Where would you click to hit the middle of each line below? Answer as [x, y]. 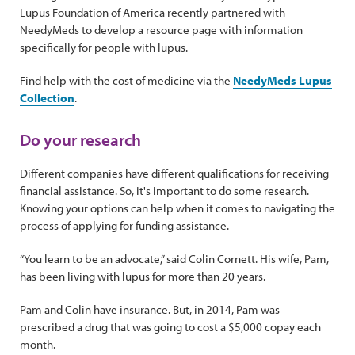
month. [38, 344]
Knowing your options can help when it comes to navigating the [177, 208]
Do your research [82, 139]
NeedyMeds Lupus [282, 80]
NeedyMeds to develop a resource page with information [161, 30]
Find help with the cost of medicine [107, 80]
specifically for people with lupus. [104, 47]
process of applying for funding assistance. [124, 225]
